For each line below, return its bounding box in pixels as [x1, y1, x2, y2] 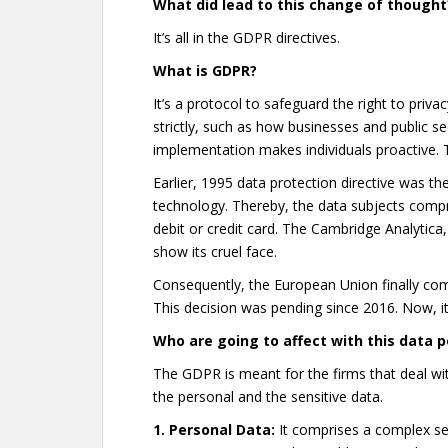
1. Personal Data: [153, 420, 279, 439]
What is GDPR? [153, 61, 257, 80]
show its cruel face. [153, 242, 277, 261]
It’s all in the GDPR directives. [153, 28, 344, 47]
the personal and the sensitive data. [153, 387, 383, 406]
